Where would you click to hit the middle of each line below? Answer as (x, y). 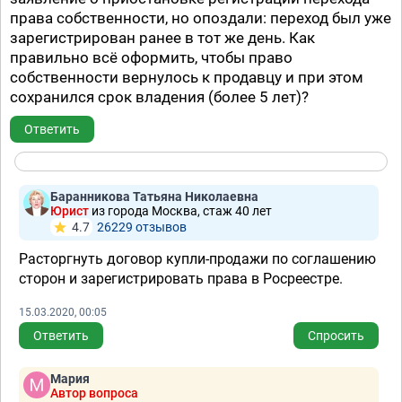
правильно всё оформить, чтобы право (151, 57)
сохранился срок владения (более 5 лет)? (159, 97)
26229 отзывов (142, 227)
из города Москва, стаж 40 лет (182, 211)
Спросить (336, 336)
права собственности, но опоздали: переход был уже (201, 18)
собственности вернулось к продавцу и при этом (187, 77)
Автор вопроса (94, 393)
